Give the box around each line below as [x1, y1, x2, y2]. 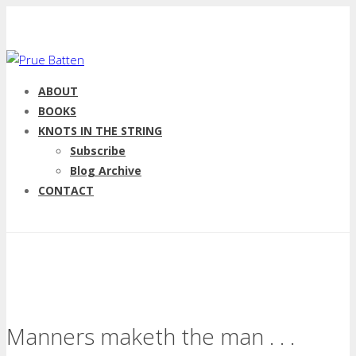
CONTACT [38, 183, 94, 198]
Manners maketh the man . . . [6, 321, 295, 351]
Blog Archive [70, 163, 141, 178]
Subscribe [70, 143, 126, 158]
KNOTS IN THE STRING [38, 123, 162, 138]
